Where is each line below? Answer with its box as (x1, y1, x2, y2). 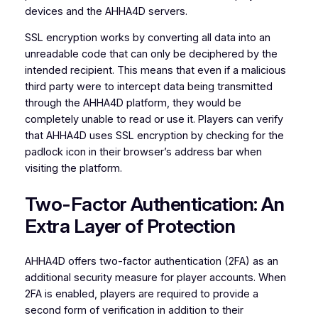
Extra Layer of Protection (24, 214, 236, 238)
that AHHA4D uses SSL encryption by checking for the (24, 129, 284, 143)
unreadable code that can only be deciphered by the (24, 48, 278, 61)
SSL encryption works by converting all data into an (24, 31, 270, 45)
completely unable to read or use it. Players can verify (24, 113, 283, 126)
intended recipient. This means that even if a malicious (24, 64, 286, 77)
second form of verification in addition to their (24, 303, 243, 317)
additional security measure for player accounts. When (24, 270, 286, 284)
